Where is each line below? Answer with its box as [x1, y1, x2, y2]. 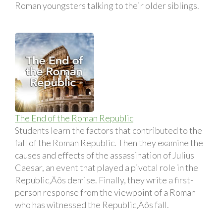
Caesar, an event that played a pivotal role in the [15, 162, 198, 173]
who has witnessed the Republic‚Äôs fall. [15, 199, 169, 210]
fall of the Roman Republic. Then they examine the [15, 137, 203, 148]
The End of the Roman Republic [15, 112, 133, 123]
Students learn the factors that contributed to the [15, 124, 202, 136]
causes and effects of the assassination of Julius [15, 149, 194, 161]
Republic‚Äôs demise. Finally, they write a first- [15, 174, 193, 185]
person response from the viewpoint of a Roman [15, 186, 196, 198]
